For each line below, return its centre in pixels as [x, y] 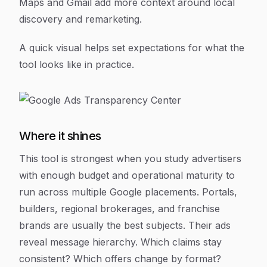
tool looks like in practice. [77, 64]
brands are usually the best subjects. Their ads [125, 225]
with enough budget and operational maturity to [127, 175]
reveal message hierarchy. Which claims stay [120, 242]
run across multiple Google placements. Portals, [128, 192]
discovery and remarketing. [80, 19]
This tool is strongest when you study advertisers [130, 159]
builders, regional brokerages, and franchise [119, 209]
